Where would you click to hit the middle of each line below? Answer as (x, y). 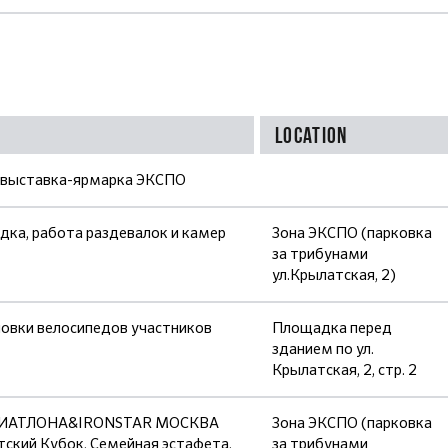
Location (311, 134)
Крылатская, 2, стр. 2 (344, 370)
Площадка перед (332, 328)
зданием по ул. (323, 349)
